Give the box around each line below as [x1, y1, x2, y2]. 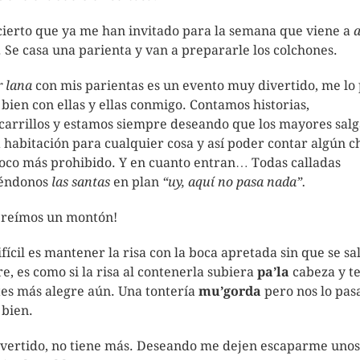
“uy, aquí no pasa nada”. [162, 174, 306, 190]
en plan [110, 174, 162, 190]
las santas [51, 174, 110, 190]
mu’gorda [198, 284, 261, 299]
